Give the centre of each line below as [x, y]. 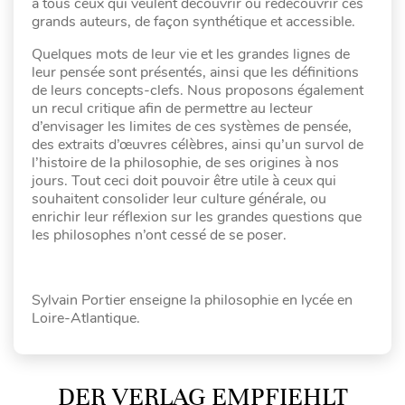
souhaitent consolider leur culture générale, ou [179, 198]
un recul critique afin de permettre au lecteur [172, 108]
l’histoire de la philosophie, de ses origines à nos [185, 162]
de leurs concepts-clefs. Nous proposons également [198, 90]
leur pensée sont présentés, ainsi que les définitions [195, 72]
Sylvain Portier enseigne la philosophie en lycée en [192, 300]
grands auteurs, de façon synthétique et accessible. [193, 21]
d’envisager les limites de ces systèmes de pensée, [192, 126]
